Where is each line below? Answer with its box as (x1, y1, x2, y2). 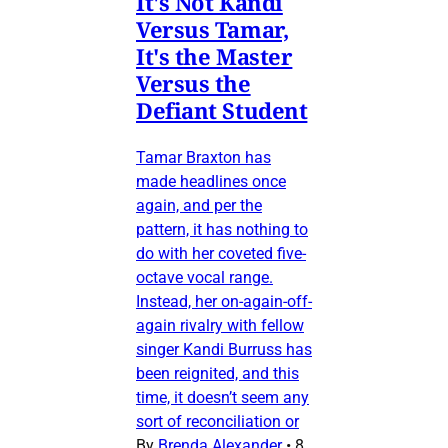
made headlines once (136, 171, 286, 191)
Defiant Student (136, 94, 308, 125)
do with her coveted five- (136, 243, 306, 263)
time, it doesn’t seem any (136, 387, 309, 407)
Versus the (136, 67, 251, 98)
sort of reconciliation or (136, 411, 299, 431)
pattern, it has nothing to (136, 219, 308, 239)
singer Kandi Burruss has (136, 339, 312, 359)
